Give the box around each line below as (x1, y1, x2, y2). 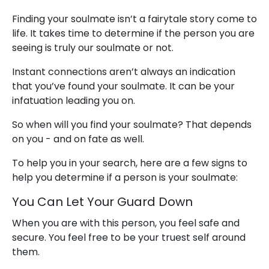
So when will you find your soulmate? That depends (12, 118, 252, 132)
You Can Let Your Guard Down (12, 193, 193, 211)
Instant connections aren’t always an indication (12, 65, 235, 79)
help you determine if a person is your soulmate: (12, 171, 238, 185)
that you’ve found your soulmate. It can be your (12, 79, 235, 94)
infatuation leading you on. (12, 94, 135, 108)
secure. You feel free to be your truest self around (12, 231, 246, 245)
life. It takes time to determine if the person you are (12, 26, 255, 41)
